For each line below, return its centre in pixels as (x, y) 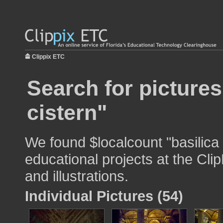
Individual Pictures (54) (104, 196)
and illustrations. (77, 176)
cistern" (67, 112)
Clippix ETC (48, 57)
